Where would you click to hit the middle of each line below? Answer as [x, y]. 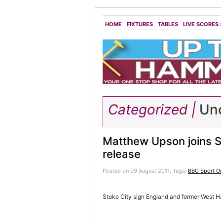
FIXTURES [140, 24]
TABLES [168, 24]
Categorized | [152, 110]
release [122, 154]
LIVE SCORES [201, 24]
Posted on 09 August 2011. [138, 171]
